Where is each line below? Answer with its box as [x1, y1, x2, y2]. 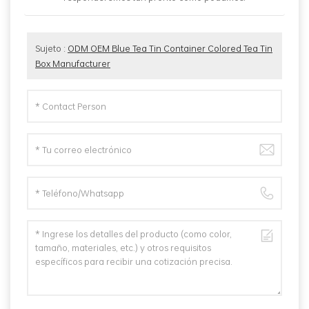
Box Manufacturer [35, 57, 110, 71]
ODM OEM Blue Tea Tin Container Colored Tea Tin [68, 41, 272, 56]
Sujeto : [35, 41, 68, 56]
